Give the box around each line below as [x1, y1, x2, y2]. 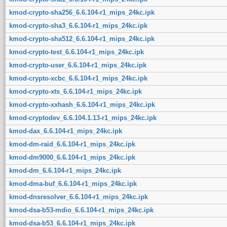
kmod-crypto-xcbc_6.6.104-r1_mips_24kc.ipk [9, 74, 147, 82]
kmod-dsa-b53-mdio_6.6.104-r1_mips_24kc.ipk [9, 206, 154, 214]
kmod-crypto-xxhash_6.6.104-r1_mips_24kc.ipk [9, 100, 155, 108]
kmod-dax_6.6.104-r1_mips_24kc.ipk [9, 127, 122, 135]
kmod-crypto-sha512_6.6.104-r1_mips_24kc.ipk [9, 34, 155, 43]
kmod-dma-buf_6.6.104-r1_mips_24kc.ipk [9, 179, 137, 187]
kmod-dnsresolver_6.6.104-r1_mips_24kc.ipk [9, 193, 148, 201]
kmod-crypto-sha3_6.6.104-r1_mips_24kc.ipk [9, 21, 147, 29]
